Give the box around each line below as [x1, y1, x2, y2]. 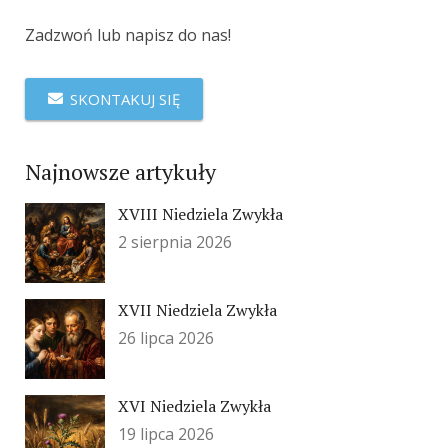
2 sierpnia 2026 [117, 231, 232, 254]
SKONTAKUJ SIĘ [70, 89, 180, 110]
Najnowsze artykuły [25, 157, 216, 187]
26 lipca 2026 [117, 327, 214, 350]
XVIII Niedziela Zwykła [117, 203, 283, 226]
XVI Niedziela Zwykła [117, 395, 271, 418]
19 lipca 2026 [117, 423, 214, 446]
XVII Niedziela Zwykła [117, 299, 277, 322]
